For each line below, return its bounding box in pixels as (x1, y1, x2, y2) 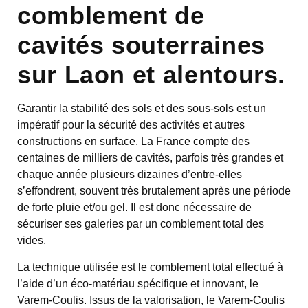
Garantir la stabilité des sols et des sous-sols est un (17, 102, 266, 115)
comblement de (17, 1, 205, 30)
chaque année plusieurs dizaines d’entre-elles (17, 168, 242, 181)
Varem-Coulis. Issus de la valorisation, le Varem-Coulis (17, 294, 285, 306)
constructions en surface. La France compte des (17, 135, 250, 148)
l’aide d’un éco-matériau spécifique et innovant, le (17, 277, 258, 289)
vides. (17, 234, 46, 247)
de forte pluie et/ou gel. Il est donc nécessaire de (17, 201, 252, 214)
